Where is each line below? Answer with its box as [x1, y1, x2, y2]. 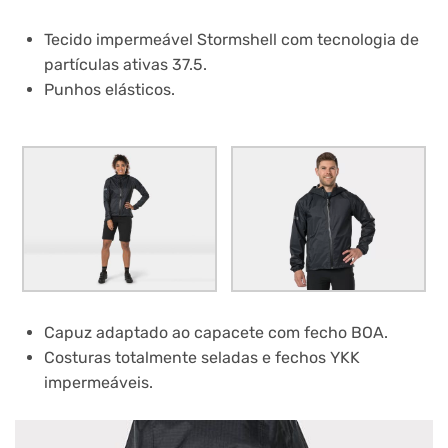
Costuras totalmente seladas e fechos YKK [43, 347, 360, 367]
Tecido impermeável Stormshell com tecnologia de [43, 30, 419, 50]
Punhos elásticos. [43, 80, 175, 100]
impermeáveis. [43, 372, 153, 392]
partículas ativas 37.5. [43, 55, 207, 75]
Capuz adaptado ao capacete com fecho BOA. [43, 322, 388, 342]
